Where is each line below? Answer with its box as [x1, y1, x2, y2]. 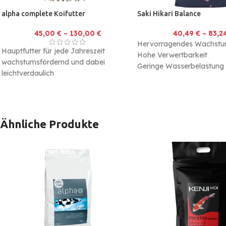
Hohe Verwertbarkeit [137, 50, 207, 60]
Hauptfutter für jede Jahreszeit [2, 46, 105, 56]
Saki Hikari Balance [137, 10, 201, 18]
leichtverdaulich [2, 69, 54, 78]
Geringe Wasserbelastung [137, 62, 224, 71]
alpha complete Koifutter [2, 10, 85, 18]
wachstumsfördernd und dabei [2, 58, 105, 67]
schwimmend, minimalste [2, 80, 86, 89]
